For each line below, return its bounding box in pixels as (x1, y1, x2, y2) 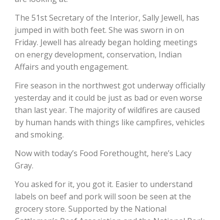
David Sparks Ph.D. (37, 57, 93, 66)
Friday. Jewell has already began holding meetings (15, 36, 197, 48)
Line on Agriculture (37, 140, 91, 150)
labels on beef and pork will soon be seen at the (15, 191, 191, 202)
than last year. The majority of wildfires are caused (15, 104, 200, 115)
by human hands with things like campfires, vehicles (15, 116, 205, 128)
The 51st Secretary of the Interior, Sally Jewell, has (15, 12, 199, 23)
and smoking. (15, 129, 64, 140)
